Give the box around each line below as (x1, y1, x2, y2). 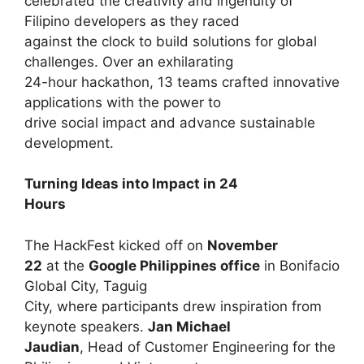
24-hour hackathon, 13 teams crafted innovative (24, 73, 340, 90)
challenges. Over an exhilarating (24, 53, 233, 70)
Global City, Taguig (24, 277, 147, 294)
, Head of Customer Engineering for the (80, 338, 336, 355)
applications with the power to (24, 93, 221, 110)
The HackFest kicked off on (24, 236, 207, 253)
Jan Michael (148, 318, 231, 335)
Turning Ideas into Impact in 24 (24, 175, 238, 193)
